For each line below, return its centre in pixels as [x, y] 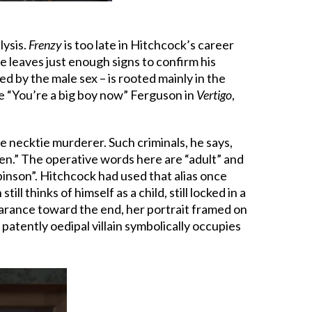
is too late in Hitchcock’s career [148, 44]
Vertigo [214, 94]
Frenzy [45, 44]
